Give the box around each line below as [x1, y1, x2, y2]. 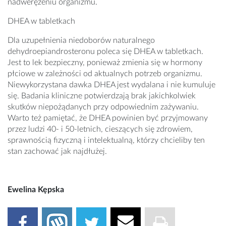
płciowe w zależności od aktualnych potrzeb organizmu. [8, 70, 202, 78]
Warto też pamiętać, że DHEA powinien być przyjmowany [8, 114, 208, 123]
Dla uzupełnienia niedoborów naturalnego [8, 36, 155, 45]
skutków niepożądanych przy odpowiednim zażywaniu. [8, 103, 199, 111]
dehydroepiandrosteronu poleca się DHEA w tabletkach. [8, 47, 203, 56]
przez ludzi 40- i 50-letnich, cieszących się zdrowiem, [8, 125, 193, 134]
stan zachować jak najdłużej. [8, 147, 107, 156]
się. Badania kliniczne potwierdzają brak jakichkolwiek [8, 92, 196, 100]
